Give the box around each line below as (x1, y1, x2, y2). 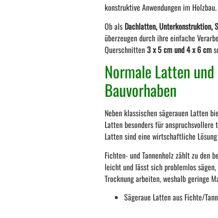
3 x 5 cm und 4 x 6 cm (147, 43, 214, 55)
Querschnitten (105, 43, 147, 55)
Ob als (105, 20, 125, 32)
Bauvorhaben (105, 78, 177, 102)
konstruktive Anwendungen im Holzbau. (105, 1, 217, 14)
